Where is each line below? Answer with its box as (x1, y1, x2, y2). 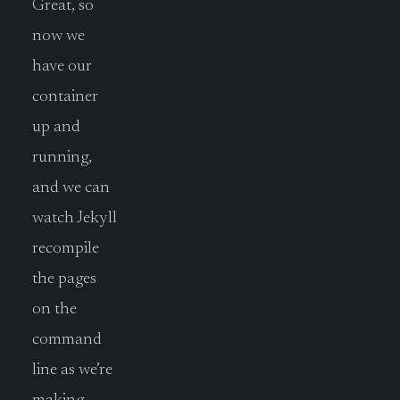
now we (32, 27, 85, 45)
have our (32, 57, 92, 75)
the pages (32, 270, 96, 287)
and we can (32, 179, 110, 196)
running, (32, 148, 92, 166)
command (32, 330, 102, 348)
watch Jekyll (32, 209, 117, 227)
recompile (32, 239, 99, 257)
